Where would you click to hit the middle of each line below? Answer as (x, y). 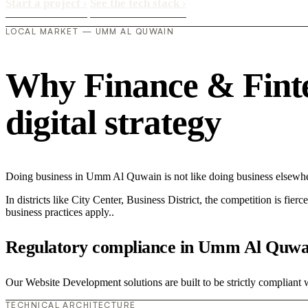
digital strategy (113, 122)
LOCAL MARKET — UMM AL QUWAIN (90, 32)
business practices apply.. (60, 212)
